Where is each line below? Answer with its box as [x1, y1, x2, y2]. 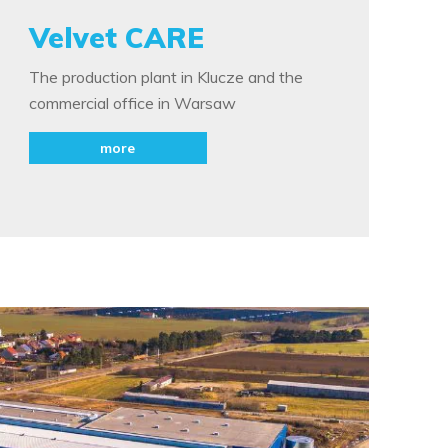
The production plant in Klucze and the [28, 67, 303, 88]
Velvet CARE [28, 20, 204, 56]
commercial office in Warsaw [28, 93, 236, 114]
